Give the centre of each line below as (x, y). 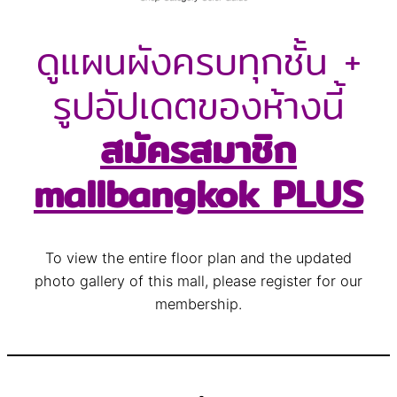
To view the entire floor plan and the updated (198, 258)
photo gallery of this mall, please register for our (198, 281)
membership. (198, 304)
